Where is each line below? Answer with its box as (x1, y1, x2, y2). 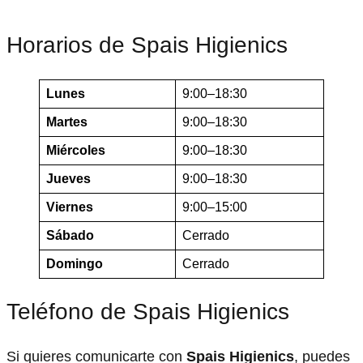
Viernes (46, 199, 93, 214)
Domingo (46, 256, 103, 271)
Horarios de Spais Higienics (6, 32, 288, 58)
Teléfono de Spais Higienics (6, 298, 289, 324)
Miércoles (46, 143, 105, 157)
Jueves (46, 171, 91, 186)
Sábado (46, 228, 94, 242)
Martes (46, 114, 88, 129)
